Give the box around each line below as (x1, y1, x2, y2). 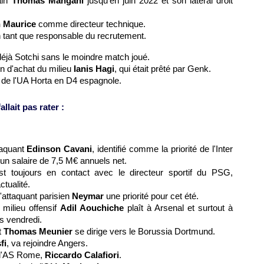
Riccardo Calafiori (45, 250, 119, 260)
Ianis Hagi (74, 64, 114, 74)
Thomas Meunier (4, 226, 72, 236)
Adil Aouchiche (60, 203, 124, 213)
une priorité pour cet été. (106, 191, 199, 201)
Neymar (72, 191, 106, 201)
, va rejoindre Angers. (6, 238, 88, 248)
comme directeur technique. (36, 19, 146, 29)
